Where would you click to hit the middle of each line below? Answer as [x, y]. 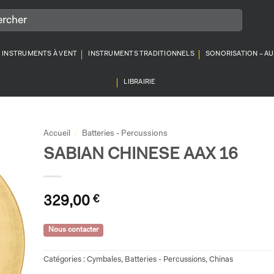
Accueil [57, 134]
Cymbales [104, 259]
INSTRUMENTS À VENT [40, 54]
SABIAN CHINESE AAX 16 [140, 155]
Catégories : [65, 259]
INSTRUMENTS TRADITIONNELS [141, 54]
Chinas [221, 259]
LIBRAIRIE [140, 82]
